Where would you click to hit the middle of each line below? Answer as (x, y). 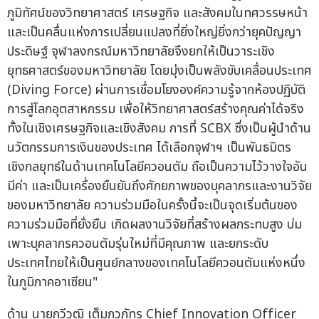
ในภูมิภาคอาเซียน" (52, 283)
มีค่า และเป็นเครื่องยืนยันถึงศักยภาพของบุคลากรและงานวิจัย (159, 187)
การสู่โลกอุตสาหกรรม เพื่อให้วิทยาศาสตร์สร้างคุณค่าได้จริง (156, 110)
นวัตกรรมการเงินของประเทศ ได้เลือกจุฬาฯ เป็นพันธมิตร (149, 148)
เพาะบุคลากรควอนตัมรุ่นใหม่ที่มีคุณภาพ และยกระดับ (138, 244)
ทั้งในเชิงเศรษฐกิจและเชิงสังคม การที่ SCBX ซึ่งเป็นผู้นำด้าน (159, 129)
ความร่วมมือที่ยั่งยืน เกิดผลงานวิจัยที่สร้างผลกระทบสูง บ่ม (155, 225)
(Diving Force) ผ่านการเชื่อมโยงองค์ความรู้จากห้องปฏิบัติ (156, 90)
